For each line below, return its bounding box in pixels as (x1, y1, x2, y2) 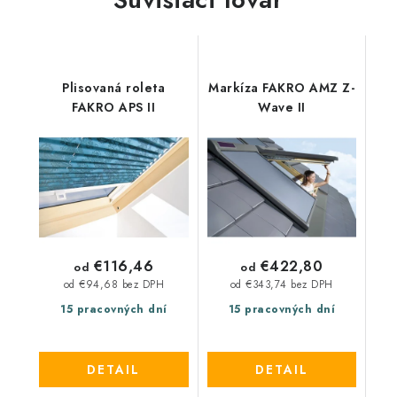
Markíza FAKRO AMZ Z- (208, 79, 355, 97)
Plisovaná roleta (62, 79, 166, 97)
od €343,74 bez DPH (230, 277, 333, 292)
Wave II (258, 98, 306, 116)
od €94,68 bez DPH (63, 277, 164, 292)
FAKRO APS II (72, 98, 156, 116)
